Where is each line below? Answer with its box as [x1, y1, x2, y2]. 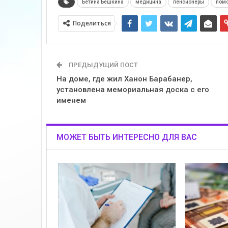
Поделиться [72, 19, 111, 28]
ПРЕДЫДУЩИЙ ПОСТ [67, 61, 138, 69]
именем [56, 96, 86, 105]
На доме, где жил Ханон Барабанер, [56, 74, 192, 84]
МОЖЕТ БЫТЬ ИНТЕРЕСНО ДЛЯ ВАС [56, 132, 197, 142]
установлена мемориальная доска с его [56, 85, 209, 95]
